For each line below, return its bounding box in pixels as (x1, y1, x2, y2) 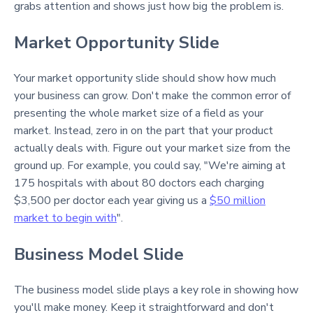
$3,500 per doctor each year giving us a (14, 193, 210, 208)
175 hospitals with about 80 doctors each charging (14, 175, 264, 191)
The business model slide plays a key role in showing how (14, 282, 298, 298)
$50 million (210, 193, 265, 208)
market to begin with (14, 210, 117, 226)
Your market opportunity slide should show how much (14, 71, 276, 86)
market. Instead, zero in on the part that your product (14, 123, 273, 138)
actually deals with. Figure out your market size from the (14, 140, 291, 156)
